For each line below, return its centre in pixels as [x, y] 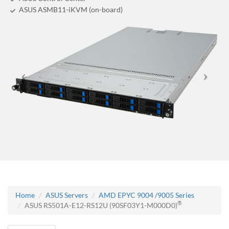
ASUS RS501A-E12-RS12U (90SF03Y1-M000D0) [101, 205]
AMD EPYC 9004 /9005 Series [146, 195]
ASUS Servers [67, 195]
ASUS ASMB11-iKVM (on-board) [71, 9]
